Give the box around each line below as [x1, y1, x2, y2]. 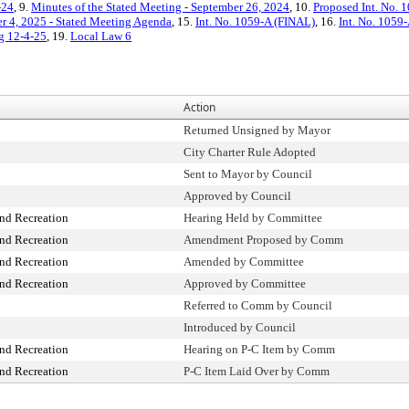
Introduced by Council [184, 320, 296, 334]
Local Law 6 [70, 29, 131, 43]
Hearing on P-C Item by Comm [184, 342, 335, 356]
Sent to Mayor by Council [184, 167, 312, 181]
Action [184, 100, 215, 115]
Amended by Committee [184, 255, 304, 268]
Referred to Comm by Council [184, 299, 332, 312]
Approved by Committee [184, 277, 306, 290]
